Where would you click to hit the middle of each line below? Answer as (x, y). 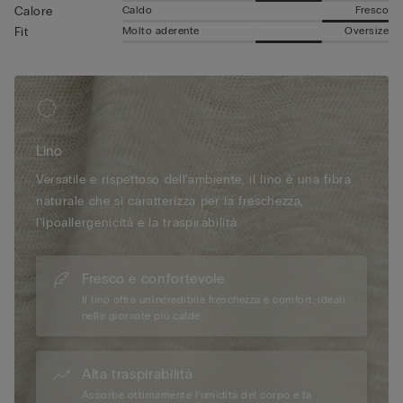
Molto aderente (161, 30)
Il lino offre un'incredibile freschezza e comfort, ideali (214, 300)
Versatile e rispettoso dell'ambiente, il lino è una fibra (194, 180)
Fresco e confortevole (153, 279)
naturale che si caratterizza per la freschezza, (170, 201)
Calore (34, 11)
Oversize (367, 30)
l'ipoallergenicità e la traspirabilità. (138, 223)
